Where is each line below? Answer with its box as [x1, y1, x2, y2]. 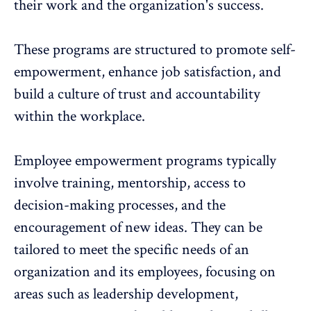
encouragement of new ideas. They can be [14, 217, 262, 238]
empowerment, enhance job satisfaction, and [14, 62, 281, 83]
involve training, [14, 173, 117, 194]
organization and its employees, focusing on [14, 262, 276, 283]
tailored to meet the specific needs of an [14, 239, 249, 260]
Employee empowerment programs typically [14, 151, 276, 171]
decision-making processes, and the [14, 195, 226, 216]
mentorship [117, 173, 187, 194]
